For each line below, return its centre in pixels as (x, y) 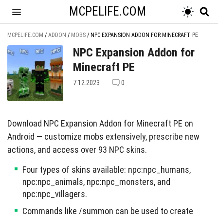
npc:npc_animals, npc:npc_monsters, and (96, 182)
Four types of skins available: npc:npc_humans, (107, 170)
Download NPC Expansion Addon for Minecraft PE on (100, 123)
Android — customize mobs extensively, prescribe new (103, 136)
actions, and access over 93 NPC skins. (77, 150)
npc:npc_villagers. (55, 194)
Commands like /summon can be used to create (108, 211)
